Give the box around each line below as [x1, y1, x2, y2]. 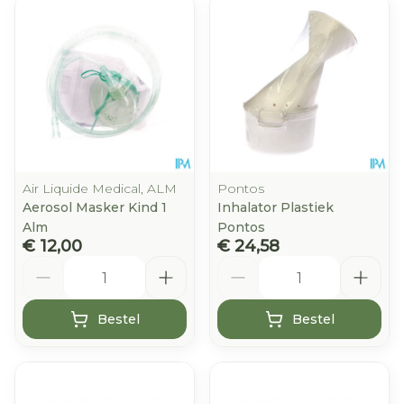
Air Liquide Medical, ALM [23, 180, 177, 197]
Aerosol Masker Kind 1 [23, 199, 167, 216]
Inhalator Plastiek [217, 199, 334, 216]
